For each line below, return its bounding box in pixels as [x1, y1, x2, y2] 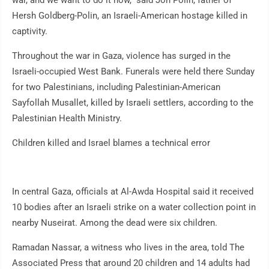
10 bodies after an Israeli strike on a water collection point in [12, 202, 256, 213]
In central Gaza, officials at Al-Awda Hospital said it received [12, 186, 253, 198]
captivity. [12, 26, 47, 37]
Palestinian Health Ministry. [12, 113, 122, 124]
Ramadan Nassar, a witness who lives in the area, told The [12, 242, 244, 253]
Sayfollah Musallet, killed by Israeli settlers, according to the [12, 97, 253, 109]
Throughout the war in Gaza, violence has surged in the [12, 50, 231, 62]
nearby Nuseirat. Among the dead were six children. [12, 217, 217, 229]
